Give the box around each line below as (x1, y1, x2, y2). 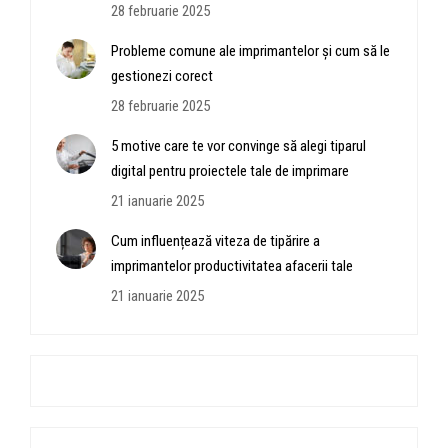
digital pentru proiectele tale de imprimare (111, 161, 349, 180)
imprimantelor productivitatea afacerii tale (111, 256, 353, 275)
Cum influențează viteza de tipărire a (111, 231, 320, 250)
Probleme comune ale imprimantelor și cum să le (111, 41, 390, 60)
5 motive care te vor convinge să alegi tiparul (111, 136, 366, 155)
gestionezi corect (111, 66, 213, 85)
